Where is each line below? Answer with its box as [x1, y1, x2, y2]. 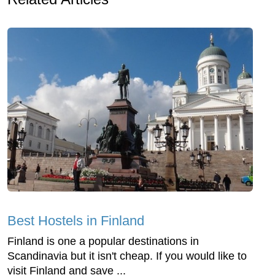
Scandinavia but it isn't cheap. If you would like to [7, 249, 247, 262]
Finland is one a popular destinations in [7, 234, 199, 247]
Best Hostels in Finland [7, 212, 144, 228]
